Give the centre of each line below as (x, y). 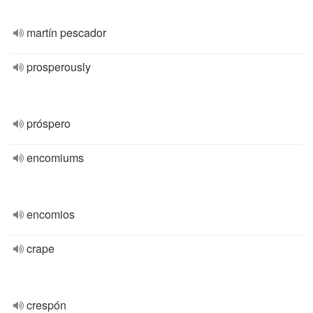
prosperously (59, 67)
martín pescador (66, 32)
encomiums (55, 158)
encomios (51, 214)
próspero (49, 123)
